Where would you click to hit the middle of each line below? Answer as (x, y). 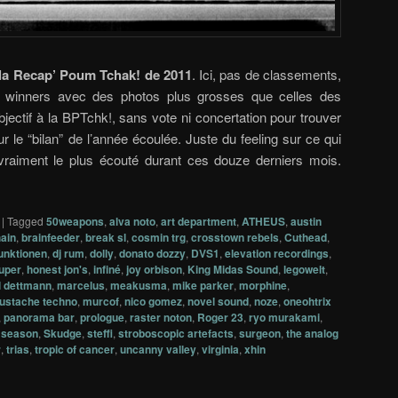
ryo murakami (284, 318)
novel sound (218, 302)
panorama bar (39, 318)
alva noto (132, 222)
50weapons (75, 222)
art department (199, 222)
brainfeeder (51, 238)
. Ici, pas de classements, (267, 74)
